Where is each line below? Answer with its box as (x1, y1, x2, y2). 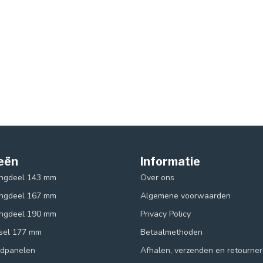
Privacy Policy (140, 208, 191, 220)
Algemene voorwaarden (140, 190, 231, 201)
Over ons (140, 171, 174, 183)
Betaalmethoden (140, 226, 203, 238)
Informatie (140, 154, 200, 168)
